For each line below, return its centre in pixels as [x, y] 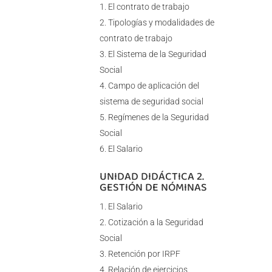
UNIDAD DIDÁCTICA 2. [151, 176]
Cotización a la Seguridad [155, 223]
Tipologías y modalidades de [161, 23]
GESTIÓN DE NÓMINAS [153, 187]
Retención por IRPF [144, 254]
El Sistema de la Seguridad [157, 54]
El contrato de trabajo [148, 7]
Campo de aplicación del [153, 86]
